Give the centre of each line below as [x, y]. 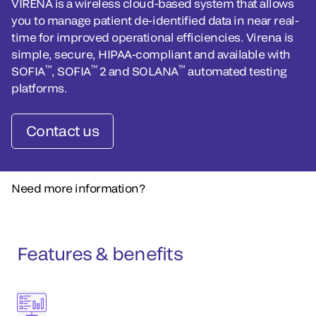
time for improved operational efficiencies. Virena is [152, 37]
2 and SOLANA [139, 71]
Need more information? [78, 188]
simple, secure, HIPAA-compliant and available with [151, 54]
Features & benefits [100, 253]
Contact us [62, 130]
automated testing [236, 71]
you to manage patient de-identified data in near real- [155, 20]
